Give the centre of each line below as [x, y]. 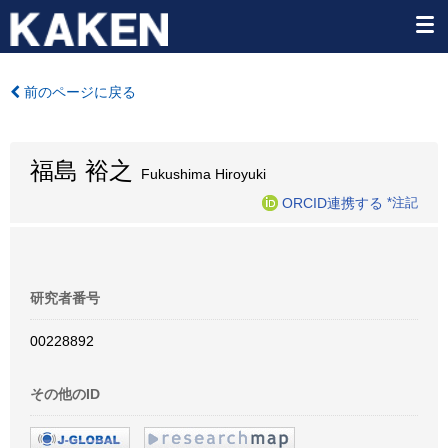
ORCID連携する [332, 202]
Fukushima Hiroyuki [199, 174]
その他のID [65, 394]
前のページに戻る [78, 92]
